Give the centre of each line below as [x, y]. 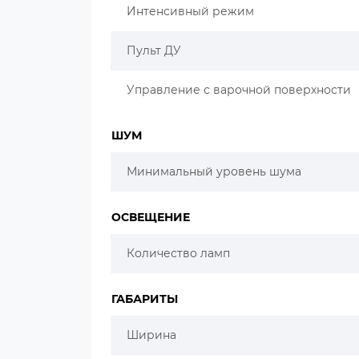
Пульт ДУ [154, 50]
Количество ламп [178, 253]
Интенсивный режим [190, 11]
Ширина [151, 335]
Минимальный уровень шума [214, 171]
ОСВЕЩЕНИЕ [151, 217]
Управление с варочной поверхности [239, 90]
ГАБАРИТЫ [145, 299]
